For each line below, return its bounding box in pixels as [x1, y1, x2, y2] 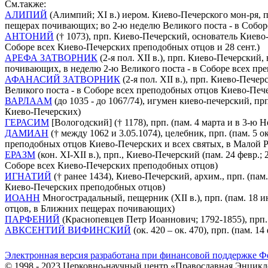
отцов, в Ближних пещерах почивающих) [5, 203, 175, 214]
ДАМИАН [5, 128, 48, 139]
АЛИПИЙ [5, 10, 47, 20]
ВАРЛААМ [5, 96, 52, 106]
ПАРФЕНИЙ [5, 214, 60, 225]
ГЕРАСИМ [5, 117, 49, 128]
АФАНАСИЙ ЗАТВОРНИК [5, 74, 120, 85]
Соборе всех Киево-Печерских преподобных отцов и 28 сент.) [5, 42, 260, 53]
